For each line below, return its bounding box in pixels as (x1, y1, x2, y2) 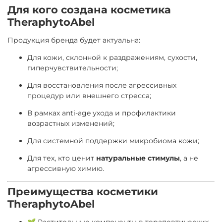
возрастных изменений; (27, 118, 114, 128)
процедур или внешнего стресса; (27, 91, 151, 100)
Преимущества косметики (7, 185, 158, 198)
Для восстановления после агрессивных (27, 80, 176, 90)
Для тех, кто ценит (27, 153, 96, 163)
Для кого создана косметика (7, 3, 171, 16)
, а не (180, 153, 198, 163)
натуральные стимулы (96, 153, 180, 163)
